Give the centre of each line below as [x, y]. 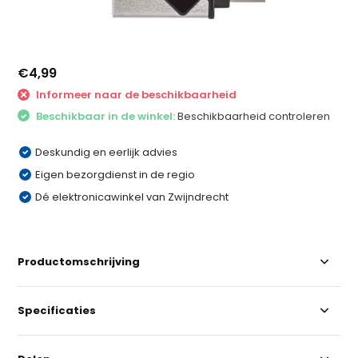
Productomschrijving [79, 262]
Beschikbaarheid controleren [254, 116]
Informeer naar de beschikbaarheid [135, 95]
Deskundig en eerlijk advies [107, 152]
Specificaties [57, 310]
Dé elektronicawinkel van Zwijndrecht [132, 197]
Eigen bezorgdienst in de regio [115, 175]
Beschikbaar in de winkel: [106, 116]
